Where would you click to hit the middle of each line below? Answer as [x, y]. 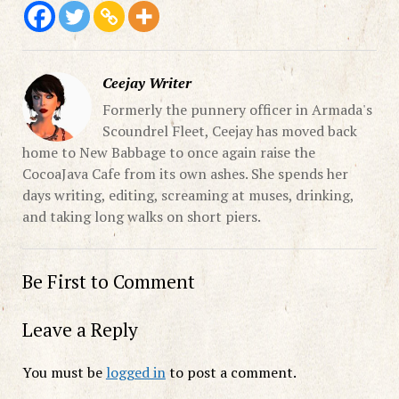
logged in [135, 372]
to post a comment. [231, 372]
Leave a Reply [80, 329]
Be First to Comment [108, 281]
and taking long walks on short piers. [141, 216]
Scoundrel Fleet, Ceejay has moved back [229, 130]
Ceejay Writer [147, 82]
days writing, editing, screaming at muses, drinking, [187, 195]
